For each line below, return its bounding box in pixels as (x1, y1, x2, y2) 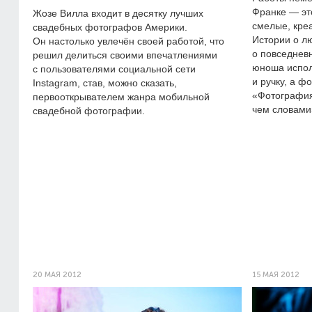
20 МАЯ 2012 (33, 270, 81, 279)
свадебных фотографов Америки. (33, 22, 187, 33)
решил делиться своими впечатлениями (33, 49, 217, 61)
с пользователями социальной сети (33, 63, 196, 75)
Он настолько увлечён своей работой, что (33, 36, 224, 47)
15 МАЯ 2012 (252, 270, 299, 279)
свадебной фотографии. (33, 105, 145, 116)
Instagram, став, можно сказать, (33, 77, 177, 88)
